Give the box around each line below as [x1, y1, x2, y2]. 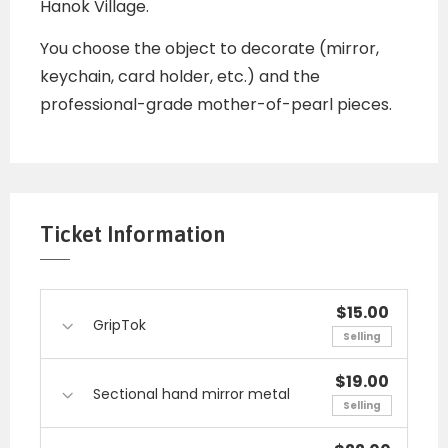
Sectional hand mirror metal [93, 384, 290, 405]
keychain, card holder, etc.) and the [40, 65, 320, 89]
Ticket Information [40, 221, 225, 248]
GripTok [93, 315, 146, 336]
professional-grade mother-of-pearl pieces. [40, 93, 392, 117]
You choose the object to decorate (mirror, [40, 37, 379, 61]
